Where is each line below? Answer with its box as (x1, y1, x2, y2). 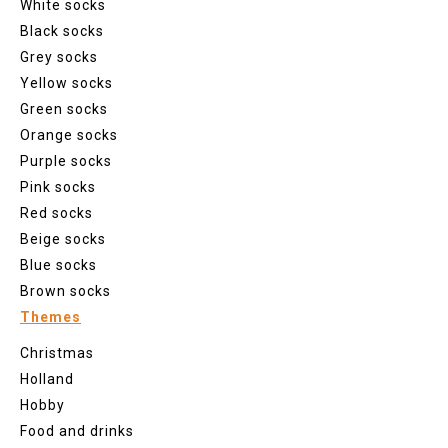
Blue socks (20, 256, 97, 273)
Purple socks (20, 152, 112, 169)
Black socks (20, 22, 104, 39)
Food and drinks (20, 422, 134, 439)
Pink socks (20, 178, 96, 195)
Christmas (20, 344, 94, 361)
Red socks (20, 204, 93, 221)
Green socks (20, 100, 108, 117)
